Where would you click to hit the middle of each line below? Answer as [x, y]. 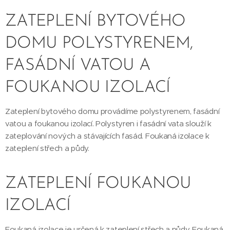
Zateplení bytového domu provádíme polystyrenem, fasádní [112, 111]
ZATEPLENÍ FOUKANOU [98, 184]
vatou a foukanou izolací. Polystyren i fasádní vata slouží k [108, 123]
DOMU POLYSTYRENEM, [99, 44]
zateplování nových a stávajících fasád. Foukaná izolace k [107, 136]
